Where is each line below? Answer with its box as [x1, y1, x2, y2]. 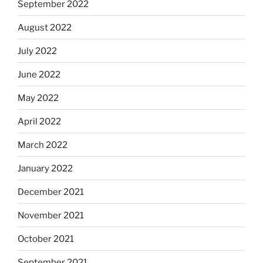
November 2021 [18, 210, 84, 221]
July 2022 [18, 45, 57, 56]
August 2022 [18, 22, 72, 33]
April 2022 [18, 116, 61, 127]
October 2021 [18, 233, 74, 244]
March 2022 [18, 139, 68, 150]
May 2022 [18, 92, 59, 103]
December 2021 [18, 186, 84, 197]
